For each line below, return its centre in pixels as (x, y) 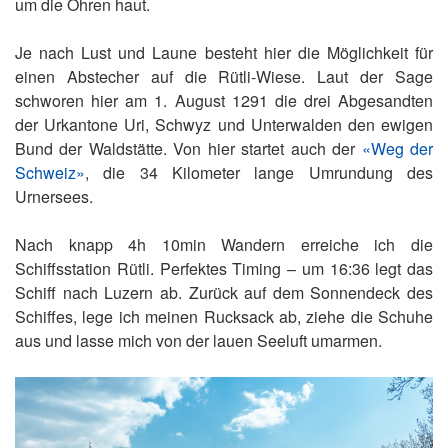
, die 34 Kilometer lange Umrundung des (259, 172)
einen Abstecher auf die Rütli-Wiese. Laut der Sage (224, 76)
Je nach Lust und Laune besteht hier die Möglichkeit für (224, 52)
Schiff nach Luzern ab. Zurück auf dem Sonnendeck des (224, 292)
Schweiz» (50, 172)
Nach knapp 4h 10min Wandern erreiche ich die (224, 244)
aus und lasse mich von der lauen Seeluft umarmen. (198, 340)
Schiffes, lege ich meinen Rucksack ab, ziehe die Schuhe (224, 316)
